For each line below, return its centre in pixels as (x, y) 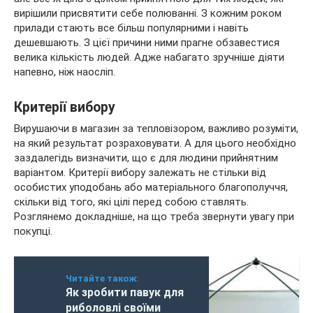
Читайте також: (102, 278)
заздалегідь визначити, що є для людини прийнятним (146, 158)
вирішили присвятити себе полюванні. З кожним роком (148, 13)
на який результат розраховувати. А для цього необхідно (155, 143)
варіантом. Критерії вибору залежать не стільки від (140, 172)
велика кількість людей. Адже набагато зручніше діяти (149, 57)
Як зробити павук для (125, 292)
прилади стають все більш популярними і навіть (131, 28)
